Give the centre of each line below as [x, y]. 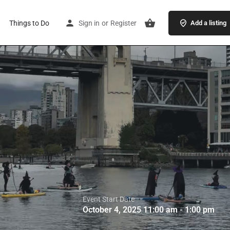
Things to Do [29, 23]
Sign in [89, 23]
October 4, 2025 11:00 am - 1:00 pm [149, 210]
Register [123, 23]
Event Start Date [109, 199]
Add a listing [208, 23]
